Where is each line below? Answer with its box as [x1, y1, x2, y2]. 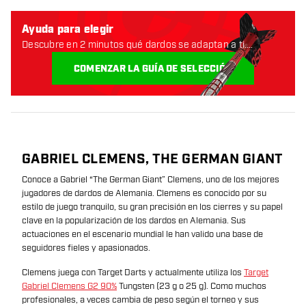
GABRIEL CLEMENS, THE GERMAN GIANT [22, 150, 283, 168]
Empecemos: [22, 53, 79, 64]
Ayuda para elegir [22, 23, 114, 37]
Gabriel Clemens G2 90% [22, 281, 117, 292]
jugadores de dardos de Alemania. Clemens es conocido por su [22, 188, 266, 199]
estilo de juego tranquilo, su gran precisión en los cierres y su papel [22, 201, 283, 212]
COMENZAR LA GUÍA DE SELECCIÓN [73, 63, 233, 75]
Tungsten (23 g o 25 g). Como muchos [117, 281, 266, 292]
